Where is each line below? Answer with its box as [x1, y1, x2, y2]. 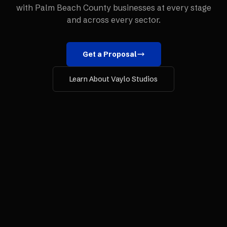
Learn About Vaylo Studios [69, 74, 158, 84]
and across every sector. [66, 15, 161, 25]
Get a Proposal [82, 50, 137, 59]
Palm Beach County [34, 3, 111, 13]
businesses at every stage [110, 3, 211, 13]
